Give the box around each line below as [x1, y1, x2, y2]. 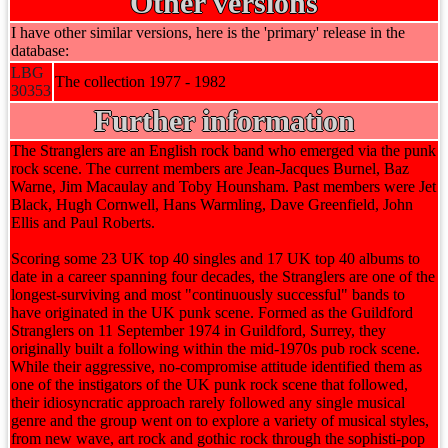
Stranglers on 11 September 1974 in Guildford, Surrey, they [11, 322, 386, 339]
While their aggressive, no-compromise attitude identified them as [11, 358, 422, 375]
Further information [93, 104, 355, 137]
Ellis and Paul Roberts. [11, 214, 155, 231]
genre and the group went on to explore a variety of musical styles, [11, 412, 429, 429]
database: [11, 42, 69, 59]
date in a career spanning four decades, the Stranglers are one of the [11, 268, 435, 285]
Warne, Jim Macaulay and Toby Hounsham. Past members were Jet [11, 178, 436, 195]
